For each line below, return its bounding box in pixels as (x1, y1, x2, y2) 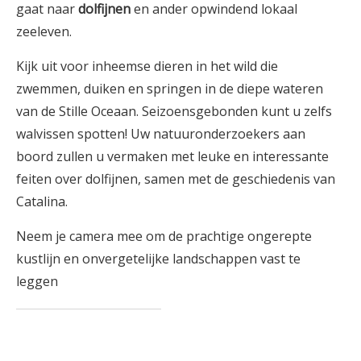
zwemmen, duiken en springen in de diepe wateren (16, 79, 323, 98)
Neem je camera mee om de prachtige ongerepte (16, 226, 312, 245)
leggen (16, 272, 58, 290)
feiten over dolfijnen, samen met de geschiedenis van (16, 169, 335, 188)
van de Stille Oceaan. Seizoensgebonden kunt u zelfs (16, 102, 332, 120)
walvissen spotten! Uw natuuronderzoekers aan (16, 124, 305, 143)
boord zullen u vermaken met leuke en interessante (16, 147, 329, 165)
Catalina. (16, 192, 68, 210)
